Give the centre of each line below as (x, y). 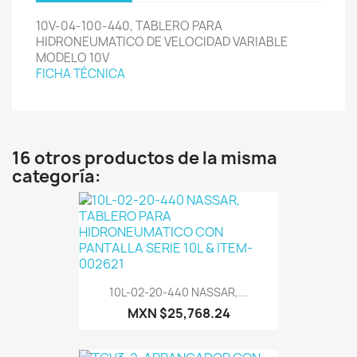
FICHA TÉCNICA (80, 74)
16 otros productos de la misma (145, 158)
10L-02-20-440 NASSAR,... (178, 292)
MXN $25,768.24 (178, 314)
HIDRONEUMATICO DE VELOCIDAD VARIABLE (162, 42)
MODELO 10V (73, 58)
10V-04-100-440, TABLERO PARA (129, 26)
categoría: (57, 177)
